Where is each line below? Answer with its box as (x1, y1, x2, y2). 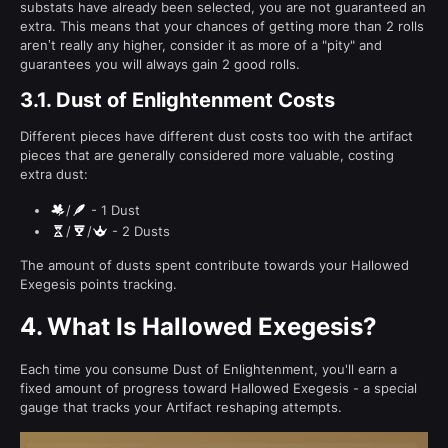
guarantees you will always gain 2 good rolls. (20, 56, 300, 73)
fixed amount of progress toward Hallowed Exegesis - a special (20, 380, 417, 397)
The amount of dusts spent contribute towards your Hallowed (20, 257, 409, 274)
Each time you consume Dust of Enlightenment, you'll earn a (20, 361, 397, 378)
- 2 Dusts (108, 223, 170, 240)
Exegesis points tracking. (20, 276, 177, 293)
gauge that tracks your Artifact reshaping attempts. (20, 399, 342, 416)
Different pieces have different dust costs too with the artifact (20, 128, 413, 145)
